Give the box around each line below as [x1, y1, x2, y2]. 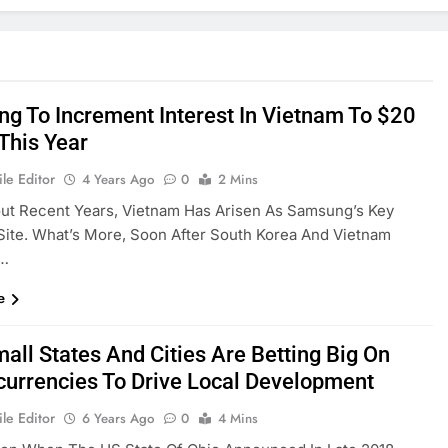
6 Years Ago [82, 409, 155, 428]
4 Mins [218, 409, 259, 428]
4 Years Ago [82, 170, 155, 189]
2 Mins [218, 170, 259, 189]
